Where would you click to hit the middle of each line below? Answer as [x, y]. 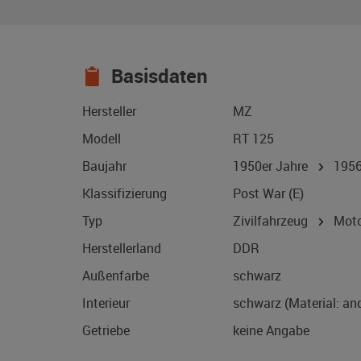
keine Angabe [271, 331]
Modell [102, 139]
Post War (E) [268, 194]
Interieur [106, 303]
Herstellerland [122, 249]
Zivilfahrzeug [272, 221]
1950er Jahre [274, 166]
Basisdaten [157, 76]
